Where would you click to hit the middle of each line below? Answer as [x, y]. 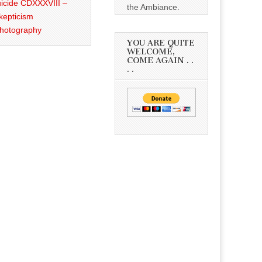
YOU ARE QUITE [161, 43]
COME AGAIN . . [161, 61]
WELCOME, [151, 52]
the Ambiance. [154, 7]
